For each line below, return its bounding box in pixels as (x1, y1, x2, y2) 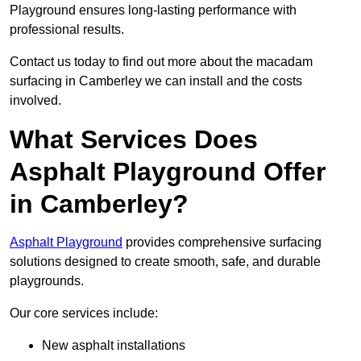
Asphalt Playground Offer (10, 157, 326, 187)
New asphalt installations (42, 338, 185, 353)
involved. (10, 93, 61, 108)
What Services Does (10, 125, 258, 155)
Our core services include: (10, 306, 158, 321)
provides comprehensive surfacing (122, 235, 322, 250)
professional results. (10, 23, 124, 37)
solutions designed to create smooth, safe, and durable (10, 255, 321, 269)
